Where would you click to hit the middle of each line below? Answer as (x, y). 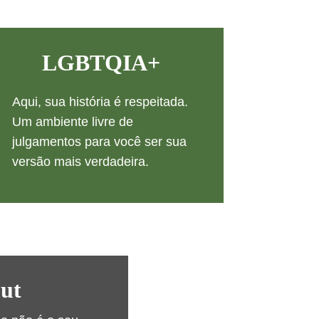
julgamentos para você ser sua (101, 142)
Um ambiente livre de (74, 122)
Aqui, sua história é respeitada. (101, 102)
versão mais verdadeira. (80, 162)
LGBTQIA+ (101, 63)
